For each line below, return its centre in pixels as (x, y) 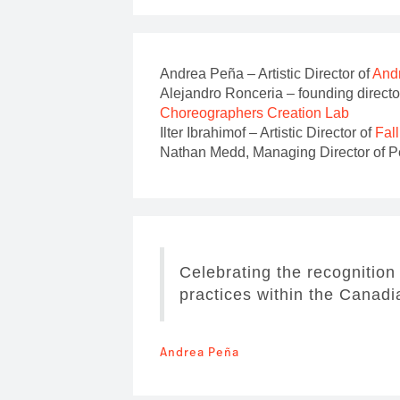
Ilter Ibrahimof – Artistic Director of (268, 132)
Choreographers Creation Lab (255, 112)
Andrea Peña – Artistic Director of (267, 73)
